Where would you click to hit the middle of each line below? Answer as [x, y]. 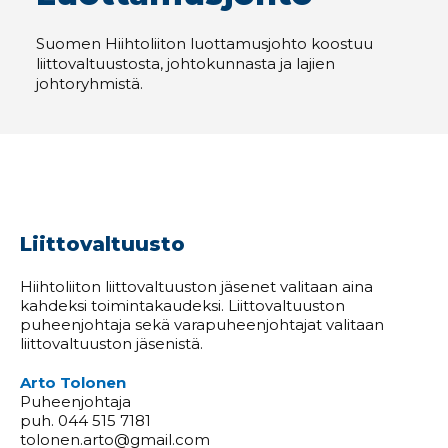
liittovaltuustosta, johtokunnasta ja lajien [185, 63]
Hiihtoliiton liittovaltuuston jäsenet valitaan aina [196, 286]
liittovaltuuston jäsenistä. [111, 343]
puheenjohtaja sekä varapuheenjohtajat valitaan [202, 324]
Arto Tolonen [73, 382]
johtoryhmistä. [89, 83]
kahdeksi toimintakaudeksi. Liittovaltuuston [182, 305]
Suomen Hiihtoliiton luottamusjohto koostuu [204, 43]
